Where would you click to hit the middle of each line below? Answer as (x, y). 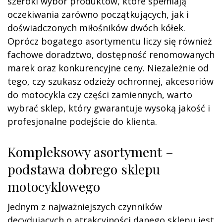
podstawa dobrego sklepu (84, 169)
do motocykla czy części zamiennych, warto (100, 94)
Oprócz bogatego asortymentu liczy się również (110, 41)
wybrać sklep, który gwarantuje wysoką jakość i (109, 108)
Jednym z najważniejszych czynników (85, 206)
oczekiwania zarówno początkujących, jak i (98, 14)
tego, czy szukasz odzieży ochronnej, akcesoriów (111, 81)
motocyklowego (54, 186)
